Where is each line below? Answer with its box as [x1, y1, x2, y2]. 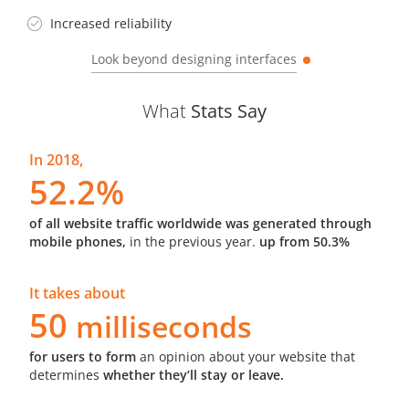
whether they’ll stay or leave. [100, 365, 285, 383]
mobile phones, [29, 232, 131, 250]
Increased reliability [50, 14, 172, 32]
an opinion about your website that [140, 347, 356, 365]
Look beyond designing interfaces [91, 49, 297, 68]
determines [29, 365, 100, 383]
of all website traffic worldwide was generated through [29, 214, 372, 232]
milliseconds [76, 306, 253, 346]
